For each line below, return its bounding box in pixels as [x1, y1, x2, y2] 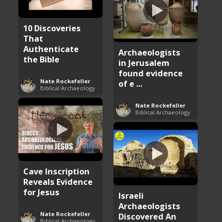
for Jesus [23, 186, 60, 198]
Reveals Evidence [23, 175, 93, 187]
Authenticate [23, 43, 79, 55]
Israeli [118, 189, 144, 201]
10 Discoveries [23, 22, 81, 34]
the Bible [23, 53, 60, 65]
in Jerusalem [118, 56, 170, 68]
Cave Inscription [23, 165, 90, 177]
